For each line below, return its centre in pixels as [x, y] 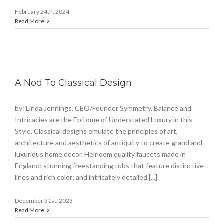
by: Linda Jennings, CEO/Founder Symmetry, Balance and [103, 108]
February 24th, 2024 [42, 12]
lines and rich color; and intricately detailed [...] [86, 177]
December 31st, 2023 [44, 201]
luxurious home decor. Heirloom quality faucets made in [100, 154]
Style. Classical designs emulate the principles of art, [96, 131]
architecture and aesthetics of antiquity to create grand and [109, 143]
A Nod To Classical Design [73, 83]
